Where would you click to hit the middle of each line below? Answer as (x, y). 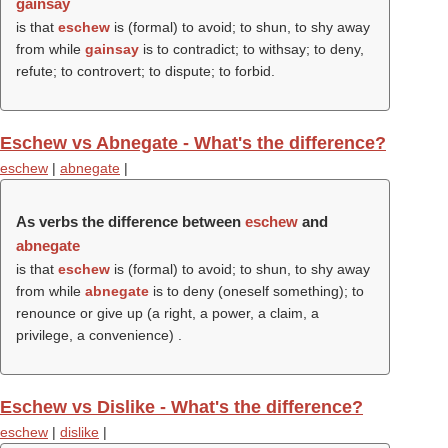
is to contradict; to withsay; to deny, (251, 49)
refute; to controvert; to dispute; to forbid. (145, 71)
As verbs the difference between (130, 221)
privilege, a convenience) (97, 335)
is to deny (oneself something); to (256, 291)
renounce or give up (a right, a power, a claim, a (167, 313)
